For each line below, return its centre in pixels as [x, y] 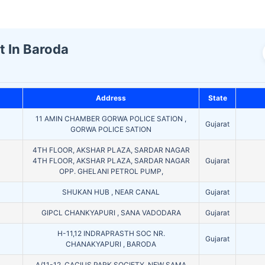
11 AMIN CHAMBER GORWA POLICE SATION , [111, 119]
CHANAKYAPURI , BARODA [111, 244]
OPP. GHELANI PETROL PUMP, [111, 172]
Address [111, 98]
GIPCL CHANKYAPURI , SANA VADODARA [111, 213]
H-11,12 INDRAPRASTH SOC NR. [111, 234]
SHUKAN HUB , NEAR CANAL [111, 192]
